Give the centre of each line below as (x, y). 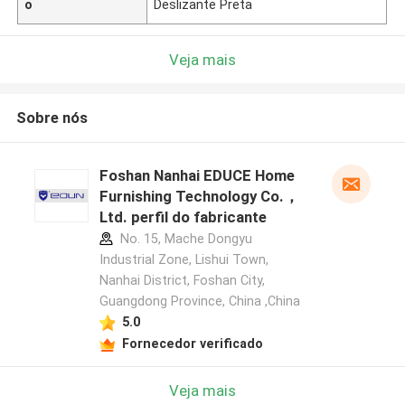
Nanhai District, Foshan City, (182, 281)
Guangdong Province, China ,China (199, 301)
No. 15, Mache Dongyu (184, 239)
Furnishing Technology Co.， (199, 197)
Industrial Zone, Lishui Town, (184, 260)
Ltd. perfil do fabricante (183, 217)
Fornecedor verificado (192, 343)
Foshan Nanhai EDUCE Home (197, 176)
